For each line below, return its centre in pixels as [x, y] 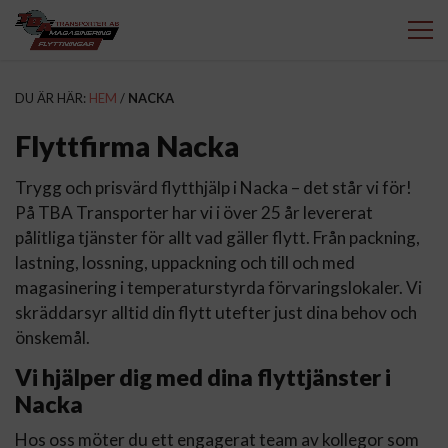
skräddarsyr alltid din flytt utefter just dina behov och [216, 312]
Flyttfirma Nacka [127, 146]
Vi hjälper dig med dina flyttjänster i [203, 377]
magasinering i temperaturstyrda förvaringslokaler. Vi [218, 287]
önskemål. [52, 337]
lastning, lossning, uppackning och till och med [185, 262]
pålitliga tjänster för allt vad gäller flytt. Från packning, [217, 237]
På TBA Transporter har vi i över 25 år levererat [194, 212]
